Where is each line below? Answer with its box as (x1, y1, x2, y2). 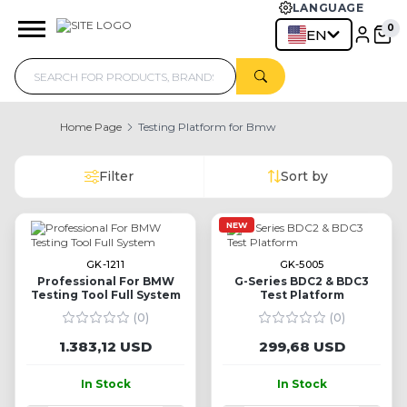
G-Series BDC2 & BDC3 (234, 273, 369, 288)
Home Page (60, 120, 122, 134)
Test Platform (259, 287, 344, 302)
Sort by (280, 168, 328, 185)
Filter (99, 168, 134, 185)
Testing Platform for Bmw (138, 120, 276, 134)
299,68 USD (258, 337, 345, 355)
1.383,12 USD (59, 337, 152, 355)
